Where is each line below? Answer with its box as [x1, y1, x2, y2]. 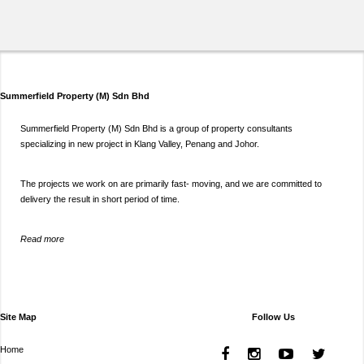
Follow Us [251, 311, 295, 322]
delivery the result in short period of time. [20, 193, 180, 204]
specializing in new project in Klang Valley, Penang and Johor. [20, 138, 259, 149]
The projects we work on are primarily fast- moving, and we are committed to [20, 178, 322, 188]
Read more [20, 233, 64, 244]
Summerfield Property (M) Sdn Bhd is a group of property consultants [20, 123, 292, 133]
